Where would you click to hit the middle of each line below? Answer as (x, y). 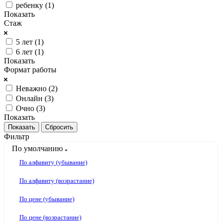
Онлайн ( (31, 98)
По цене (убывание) (47, 199)
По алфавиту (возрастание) (57, 180)
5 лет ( (27, 42)
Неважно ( (33, 88)
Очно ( (27, 108)
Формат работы (30, 69)
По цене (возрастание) (50, 217)
